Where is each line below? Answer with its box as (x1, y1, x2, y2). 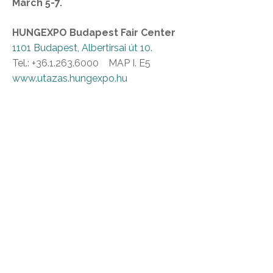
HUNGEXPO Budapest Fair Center (12, 27, 175, 39)
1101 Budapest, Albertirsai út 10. (12, 42, 152, 54)
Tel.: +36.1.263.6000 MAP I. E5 (12, 57, 151, 69)
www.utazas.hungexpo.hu (12, 73, 127, 85)
